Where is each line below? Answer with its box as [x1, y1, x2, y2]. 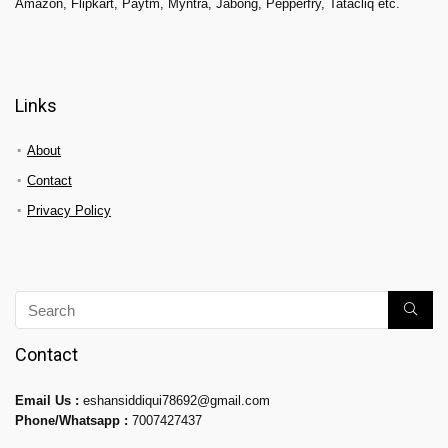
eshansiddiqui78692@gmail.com [83, 394, 270, 409]
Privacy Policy [27, 203, 111, 219]
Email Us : [15, 394, 79, 409]
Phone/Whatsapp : [15, 414, 132, 429]
